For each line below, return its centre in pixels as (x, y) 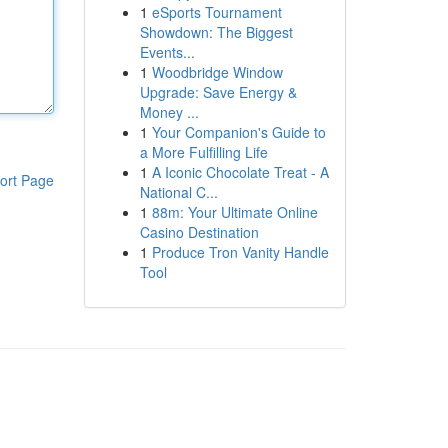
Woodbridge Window (217, 72)
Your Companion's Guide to (238, 132)
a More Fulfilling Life (203, 152)
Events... (167, 52)
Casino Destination (199, 232)
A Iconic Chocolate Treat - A (240, 172)
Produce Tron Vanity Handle (240, 252)
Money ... (169, 112)
